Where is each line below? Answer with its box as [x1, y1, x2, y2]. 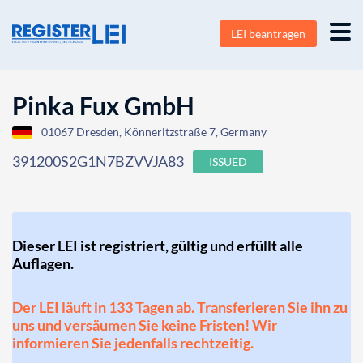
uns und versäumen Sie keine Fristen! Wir [12, 316, 277, 334]
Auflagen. [12, 254, 74, 272]
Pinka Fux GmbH [12, 91, 194, 120]
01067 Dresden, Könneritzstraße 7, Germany [41, 125, 267, 139]
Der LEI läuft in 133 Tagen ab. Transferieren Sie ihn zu [12, 298, 348, 316]
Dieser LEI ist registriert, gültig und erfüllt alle [12, 237, 303, 254]
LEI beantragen [231, 27, 305, 41]
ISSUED [209, 155, 247, 169]
